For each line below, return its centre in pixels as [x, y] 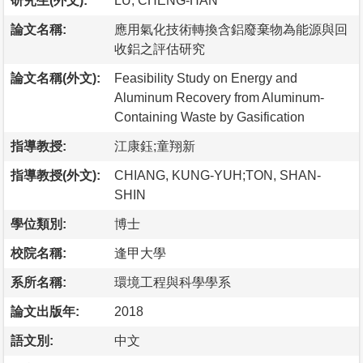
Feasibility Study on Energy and [206, 78]
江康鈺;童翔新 [155, 146]
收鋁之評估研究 [160, 49]
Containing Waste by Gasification [209, 117]
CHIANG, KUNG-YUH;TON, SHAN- [218, 175]
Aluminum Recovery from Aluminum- [219, 97]
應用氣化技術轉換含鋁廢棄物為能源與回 [231, 29]
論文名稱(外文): [56, 78]
